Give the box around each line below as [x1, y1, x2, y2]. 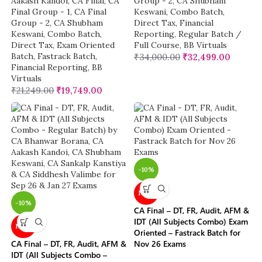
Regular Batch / [178, 29, 242, 40]
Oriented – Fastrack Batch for [134, 227, 240, 239]
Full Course [134, 40, 180, 51]
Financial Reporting [11, 62, 88, 73]
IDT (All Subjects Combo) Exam [134, 216, 248, 227]
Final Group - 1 [11, 6, 71, 18]
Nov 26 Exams [134, 238, 186, 250]
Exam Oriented [57, 40, 115, 51]
